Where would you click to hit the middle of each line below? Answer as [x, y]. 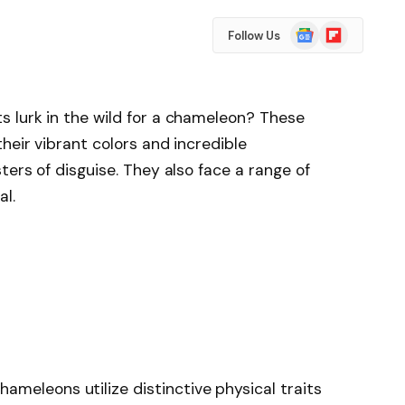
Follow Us [254, 35]
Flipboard [346, 29]
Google [311, 29]
